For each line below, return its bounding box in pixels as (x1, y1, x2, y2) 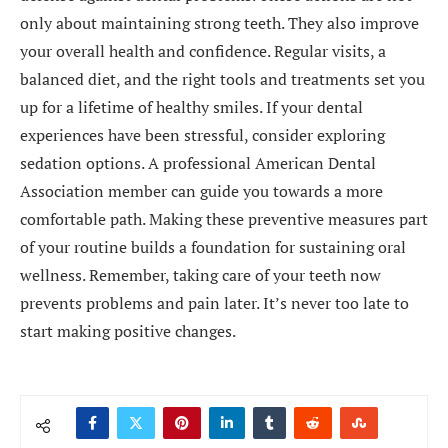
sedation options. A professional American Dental (20, 152, 376, 174)
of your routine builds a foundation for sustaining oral (20, 236, 406, 258)
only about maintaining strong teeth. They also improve (20, 12, 419, 34)
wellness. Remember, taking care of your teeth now (20, 264, 381, 286)
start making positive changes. (20, 320, 236, 342)
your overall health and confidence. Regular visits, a (20, 40, 386, 62)
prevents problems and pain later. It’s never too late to (20, 292, 409, 314)
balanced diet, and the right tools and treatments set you (20, 68, 425, 90)
